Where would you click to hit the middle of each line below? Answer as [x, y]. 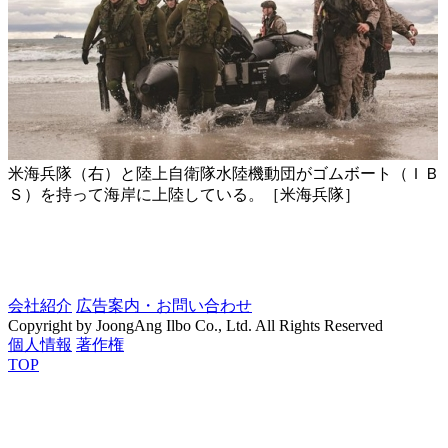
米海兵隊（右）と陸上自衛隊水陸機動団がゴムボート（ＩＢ [224, 174]
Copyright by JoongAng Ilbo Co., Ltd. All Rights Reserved [195, 326]
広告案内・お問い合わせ [164, 306]
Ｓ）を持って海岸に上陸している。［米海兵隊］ [184, 195]
